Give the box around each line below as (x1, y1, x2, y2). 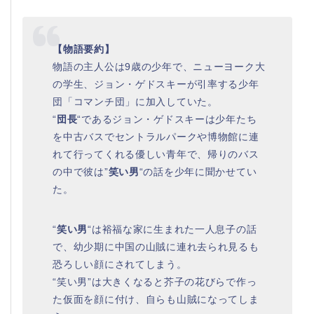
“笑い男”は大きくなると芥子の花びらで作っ (53, 276, 257, 288)
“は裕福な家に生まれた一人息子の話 (88, 224, 257, 235)
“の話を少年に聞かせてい (139, 166, 257, 178)
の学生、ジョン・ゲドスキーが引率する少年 (53, 78, 259, 90)
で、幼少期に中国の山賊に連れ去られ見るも (53, 241, 259, 253)
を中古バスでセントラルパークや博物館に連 (53, 131, 259, 143)
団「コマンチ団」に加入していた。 (53, 96, 218, 108)
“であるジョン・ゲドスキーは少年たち (77, 114, 257, 125)
